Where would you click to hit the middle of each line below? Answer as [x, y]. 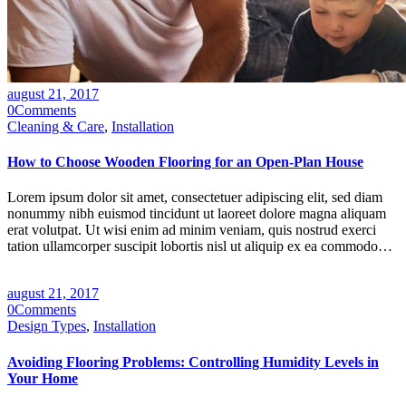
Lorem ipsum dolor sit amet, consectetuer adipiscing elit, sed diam [195, 198]
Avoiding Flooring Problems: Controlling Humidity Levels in [193, 362]
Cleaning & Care [56, 126]
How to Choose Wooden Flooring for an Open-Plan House [185, 161]
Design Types [47, 326]
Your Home [43, 378]
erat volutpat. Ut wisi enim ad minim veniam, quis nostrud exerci [192, 230]
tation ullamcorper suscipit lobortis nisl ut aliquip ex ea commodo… [200, 246]
